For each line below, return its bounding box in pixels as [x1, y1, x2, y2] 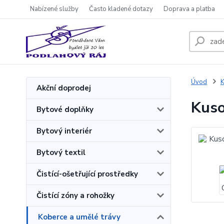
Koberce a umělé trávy [38, 212, 120, 222]
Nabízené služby [30, 4, 78, 13]
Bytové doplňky [36, 104, 93, 114]
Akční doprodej [36, 83, 91, 93]
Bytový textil [36, 147, 85, 157]
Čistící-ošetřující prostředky [36, 169, 138, 179]
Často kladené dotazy [89, 4, 153, 13]
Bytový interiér [36, 126, 92, 136]
